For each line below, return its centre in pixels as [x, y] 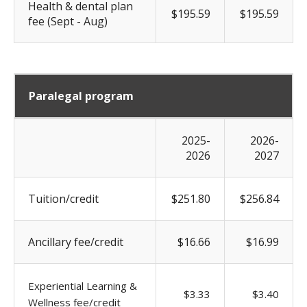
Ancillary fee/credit [76, 242]
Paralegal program [81, 96]
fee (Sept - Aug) [68, 21]
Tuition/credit [63, 198]
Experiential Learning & [83, 285]
